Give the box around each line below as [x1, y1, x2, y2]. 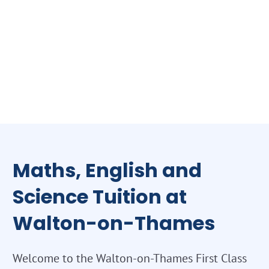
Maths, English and [13, 156, 202, 184]
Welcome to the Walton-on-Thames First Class [13, 250, 247, 266]
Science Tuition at [13, 183, 187, 210]
